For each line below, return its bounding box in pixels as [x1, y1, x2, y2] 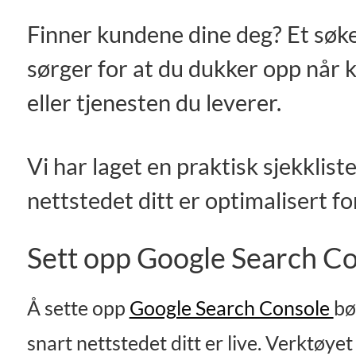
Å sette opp [26, 296, 130, 319]
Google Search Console [129, 296, 334, 319]
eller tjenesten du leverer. [26, 88, 281, 117]
